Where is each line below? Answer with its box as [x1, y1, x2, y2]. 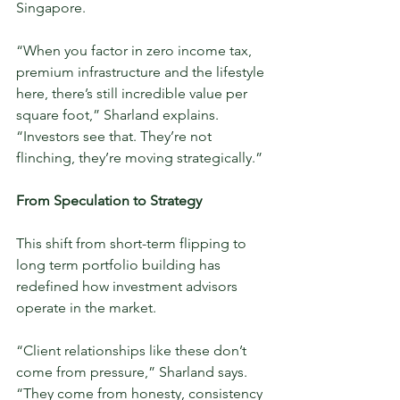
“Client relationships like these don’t [16, 342, 250, 360]
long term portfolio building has [16, 256, 224, 274]
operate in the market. [16, 299, 156, 317]
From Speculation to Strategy [16, 192, 202, 210]
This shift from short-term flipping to [16, 235, 250, 253]
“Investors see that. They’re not [16, 128, 215, 146]
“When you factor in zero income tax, [16, 42, 255, 60]
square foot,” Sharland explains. [16, 106, 222, 124]
